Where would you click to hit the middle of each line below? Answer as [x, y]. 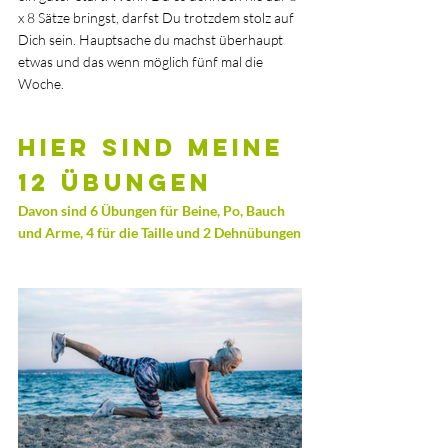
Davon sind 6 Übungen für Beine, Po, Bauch [153, 210]
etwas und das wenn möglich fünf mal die [142, 61]
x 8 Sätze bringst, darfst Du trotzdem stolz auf [157, 17]
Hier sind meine [156, 146]
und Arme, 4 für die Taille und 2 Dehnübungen [159, 232]
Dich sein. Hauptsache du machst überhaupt [152, 39]
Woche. [42, 83]
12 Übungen [115, 181]
